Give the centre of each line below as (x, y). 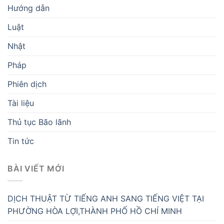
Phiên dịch (27, 84)
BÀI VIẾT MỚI (36, 168)
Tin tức (21, 141)
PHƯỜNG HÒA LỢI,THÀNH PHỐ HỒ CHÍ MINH (95, 211)
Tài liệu (21, 103)
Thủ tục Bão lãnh (39, 122)
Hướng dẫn (28, 8)
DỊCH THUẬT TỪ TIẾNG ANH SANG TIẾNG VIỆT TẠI (106, 199)
